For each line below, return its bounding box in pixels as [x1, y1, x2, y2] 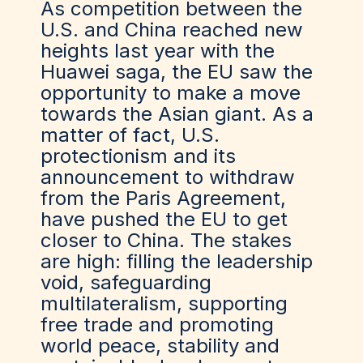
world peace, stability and [41, 334, 280, 357]
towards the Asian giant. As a [41, 102, 314, 126]
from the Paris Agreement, [41, 186, 286, 210]
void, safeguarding [41, 271, 211, 294]
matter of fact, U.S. [41, 123, 220, 147]
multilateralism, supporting [41, 292, 288, 315]
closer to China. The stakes [41, 228, 292, 252]
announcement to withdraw [41, 165, 295, 189]
